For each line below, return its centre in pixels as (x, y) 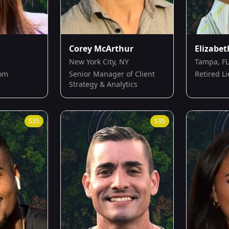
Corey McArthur (101, 49)
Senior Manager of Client (112, 74)
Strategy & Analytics (103, 84)
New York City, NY (99, 62)
